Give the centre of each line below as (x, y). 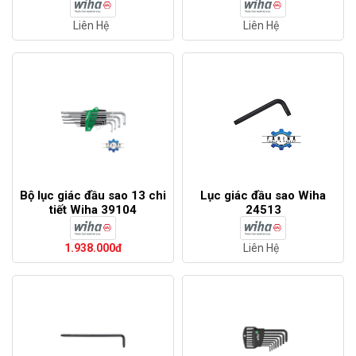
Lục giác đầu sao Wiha (263, 196)
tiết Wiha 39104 (93, 210)
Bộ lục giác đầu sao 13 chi (93, 196)
